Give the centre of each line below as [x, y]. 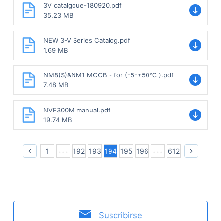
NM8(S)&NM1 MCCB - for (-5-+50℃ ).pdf [108, 75]
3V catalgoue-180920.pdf [82, 6]
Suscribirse [120, 215]
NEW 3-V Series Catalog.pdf [87, 40]
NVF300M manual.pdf [77, 110]
